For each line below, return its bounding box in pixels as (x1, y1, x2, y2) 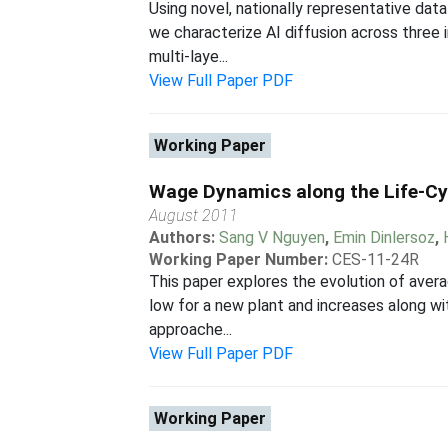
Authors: (149, 228, 220, 247)
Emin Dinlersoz (333, 228, 436, 247)
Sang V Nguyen (219, 228, 326, 247)
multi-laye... (149, 47, 229, 66)
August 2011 (149, 206, 239, 225)
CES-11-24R (332, 250, 420, 269)
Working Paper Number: (149, 250, 329, 269)
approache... (149, 320, 233, 339)
